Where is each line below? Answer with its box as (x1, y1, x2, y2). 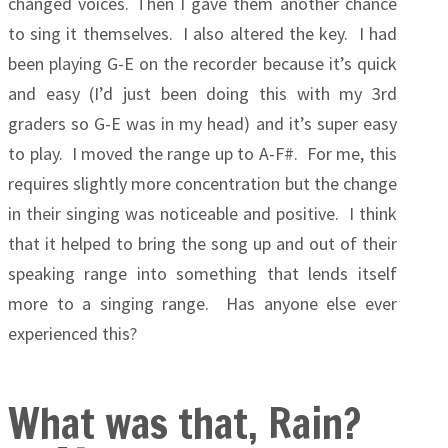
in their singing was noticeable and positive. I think (8, 202, 397, 225)
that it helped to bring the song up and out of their (8, 232, 397, 255)
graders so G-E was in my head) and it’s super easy (8, 112, 397, 135)
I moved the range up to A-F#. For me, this (71, 142, 397, 165)
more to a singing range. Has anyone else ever (8, 292, 397, 315)
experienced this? (8, 322, 137, 345)
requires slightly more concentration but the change (8, 172, 397, 195)
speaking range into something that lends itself (8, 262, 397, 285)
